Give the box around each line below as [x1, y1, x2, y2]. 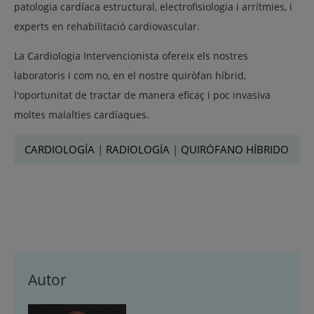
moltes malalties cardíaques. [14, 107, 149, 121]
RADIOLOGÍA [106, 142, 170, 156]
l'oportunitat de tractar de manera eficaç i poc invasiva [14, 88, 271, 102]
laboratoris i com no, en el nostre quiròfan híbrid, [14, 68, 246, 82]
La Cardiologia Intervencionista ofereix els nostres [14, 48, 248, 62]
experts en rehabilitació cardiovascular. [14, 19, 200, 33]
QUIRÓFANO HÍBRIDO [181, 142, 289, 156]
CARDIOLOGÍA [25, 142, 95, 156]
